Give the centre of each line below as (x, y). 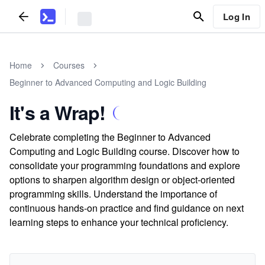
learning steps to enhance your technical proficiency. (119, 222)
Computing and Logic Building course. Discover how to (125, 151)
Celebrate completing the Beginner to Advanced (110, 137)
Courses (69, 65)
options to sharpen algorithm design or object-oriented (122, 180)
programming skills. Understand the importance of (113, 194)
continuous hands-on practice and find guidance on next (127, 208)
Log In (236, 16)
